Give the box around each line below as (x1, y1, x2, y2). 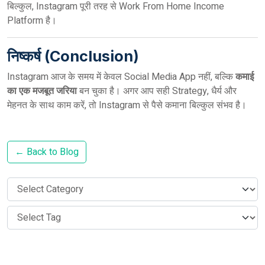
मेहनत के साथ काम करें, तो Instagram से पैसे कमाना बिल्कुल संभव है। (7, 98, 247, 112)
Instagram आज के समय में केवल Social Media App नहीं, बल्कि (7, 70, 235, 84)
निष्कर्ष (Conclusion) (7, 47, 139, 65)
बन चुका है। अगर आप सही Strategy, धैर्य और (77, 84, 237, 98)
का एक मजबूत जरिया (7, 84, 77, 98)
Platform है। (7, 14, 57, 28)
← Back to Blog (15, 145, 79, 159)
